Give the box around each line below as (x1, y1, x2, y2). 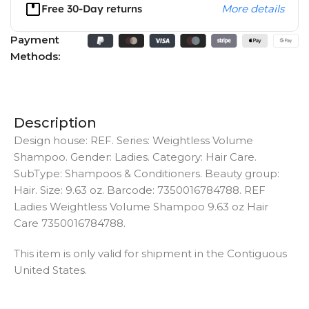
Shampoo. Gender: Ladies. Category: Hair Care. (14, 150, 257, 164)
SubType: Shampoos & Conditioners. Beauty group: (14, 167, 279, 181)
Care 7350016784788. (14, 217, 126, 230)
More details (221, 2, 284, 16)
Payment (10, 33, 59, 47)
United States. (14, 263, 87, 277)
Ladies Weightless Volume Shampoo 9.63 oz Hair (14, 200, 268, 214)
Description (14, 114, 97, 132)
